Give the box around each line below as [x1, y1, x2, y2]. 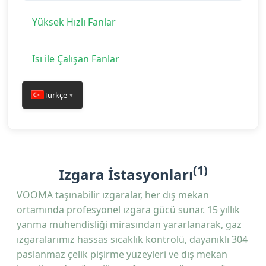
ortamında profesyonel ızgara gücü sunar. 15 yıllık [17, 202, 240, 216]
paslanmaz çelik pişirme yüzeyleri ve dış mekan [17, 247, 227, 261]
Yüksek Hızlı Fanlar [31, 15, 116, 28]
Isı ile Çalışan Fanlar [31, 52, 119, 66]
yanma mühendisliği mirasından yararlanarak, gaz [17, 217, 242, 231]
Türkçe [44, 89, 67, 100]
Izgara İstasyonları [58, 164, 193, 184]
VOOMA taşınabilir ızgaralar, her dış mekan [17, 188, 209, 201]
